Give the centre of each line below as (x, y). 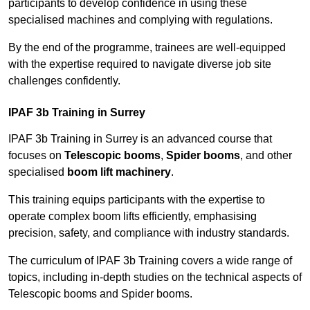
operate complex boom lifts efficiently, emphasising (133, 217)
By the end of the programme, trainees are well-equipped (147, 48)
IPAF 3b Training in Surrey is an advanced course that (140, 139)
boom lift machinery (119, 172)
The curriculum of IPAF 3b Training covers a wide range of (150, 261)
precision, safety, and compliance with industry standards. (149, 233)
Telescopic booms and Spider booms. (100, 294)
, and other (266, 156)
